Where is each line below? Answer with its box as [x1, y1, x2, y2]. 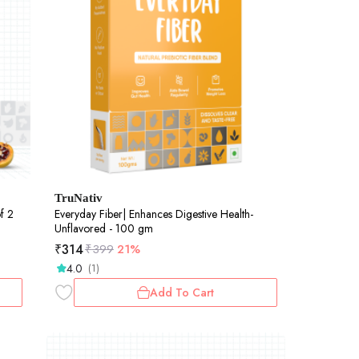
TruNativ [54, 191, 103, 204]
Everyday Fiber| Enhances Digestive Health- [54, 205, 253, 222]
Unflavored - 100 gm [54, 220, 153, 236]
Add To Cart [149, 284, 214, 301]
